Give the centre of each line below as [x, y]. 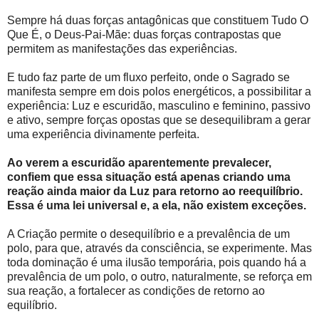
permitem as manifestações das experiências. [122, 49]
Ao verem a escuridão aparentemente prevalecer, [139, 163]
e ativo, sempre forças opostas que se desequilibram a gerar [159, 120]
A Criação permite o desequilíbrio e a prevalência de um [148, 234]
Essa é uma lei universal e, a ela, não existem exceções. [157, 206]
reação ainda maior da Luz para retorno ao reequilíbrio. [155, 192]
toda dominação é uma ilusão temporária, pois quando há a [157, 263]
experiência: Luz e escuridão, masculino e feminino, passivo [159, 106]
